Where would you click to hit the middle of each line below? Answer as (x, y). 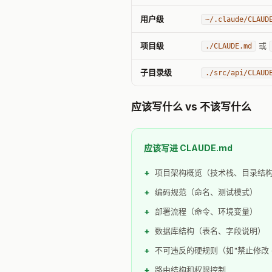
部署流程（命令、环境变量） (206, 211)
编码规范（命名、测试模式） (206, 192)
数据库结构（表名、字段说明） (210, 230)
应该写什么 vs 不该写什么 (191, 107)
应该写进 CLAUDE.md (188, 148)
